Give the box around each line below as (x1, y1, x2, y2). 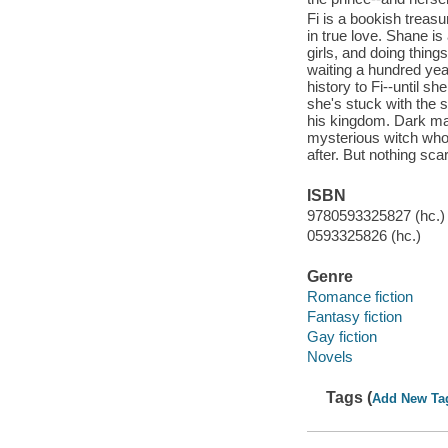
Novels (306, 347, 353, 365)
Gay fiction (306, 327, 377, 345)
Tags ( (326, 388, 373, 406)
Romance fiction (306, 287, 413, 305)
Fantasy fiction (306, 307, 402, 325)
